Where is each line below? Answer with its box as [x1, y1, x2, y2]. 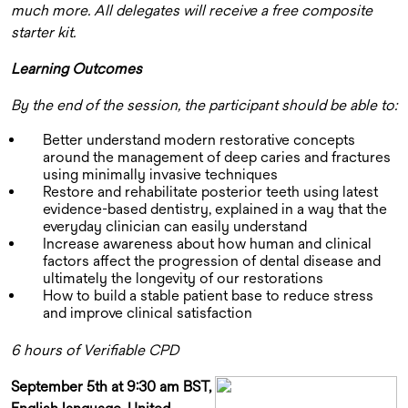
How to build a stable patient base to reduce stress [43, 287, 373, 304]
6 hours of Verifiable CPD [11, 342, 179, 359]
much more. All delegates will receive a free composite [11, 2, 372, 19]
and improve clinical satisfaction [43, 304, 252, 321]
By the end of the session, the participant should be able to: [11, 97, 397, 114]
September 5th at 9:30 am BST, [11, 378, 211, 395]
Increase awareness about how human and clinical [43, 235, 372, 252]
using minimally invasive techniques [43, 166, 278, 183]
